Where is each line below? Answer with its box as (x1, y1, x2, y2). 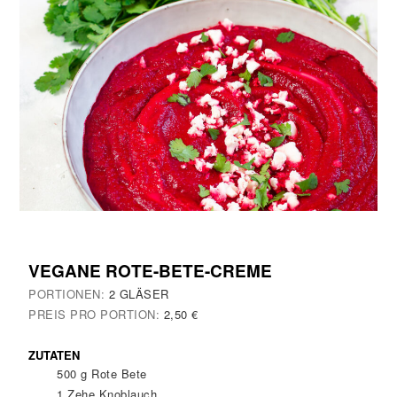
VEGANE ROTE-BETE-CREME (28, 258, 273, 283)
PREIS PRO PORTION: (28, 305, 164, 323)
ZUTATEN (28, 346, 81, 364)
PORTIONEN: (28, 284, 109, 302)
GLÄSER (119, 284, 169, 302)
